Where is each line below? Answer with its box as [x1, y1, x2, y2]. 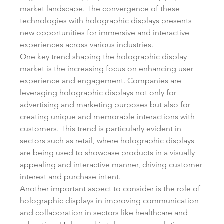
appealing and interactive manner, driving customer [20, 159, 202, 169]
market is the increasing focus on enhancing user [20, 63, 193, 73]
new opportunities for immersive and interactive [20, 27, 189, 37]
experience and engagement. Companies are [20, 75, 181, 85]
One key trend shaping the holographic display [20, 51, 187, 61]
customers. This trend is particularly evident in [20, 123, 181, 133]
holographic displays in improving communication [20, 195, 199, 205]
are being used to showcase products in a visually [20, 147, 195, 157]
